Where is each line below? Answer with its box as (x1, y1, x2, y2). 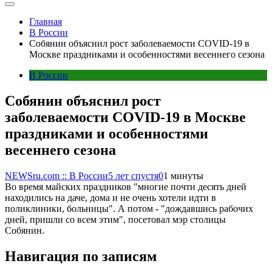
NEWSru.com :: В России (5, 170, 108, 181)
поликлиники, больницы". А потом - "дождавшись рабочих (5, 203, 253, 214)
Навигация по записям (5, 248, 157, 264)
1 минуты (163, 170, 203, 181)
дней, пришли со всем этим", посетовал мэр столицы (5, 214, 226, 225)
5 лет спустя (108, 170, 158, 181)
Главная (29, 16, 62, 27)
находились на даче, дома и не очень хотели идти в (5, 192, 216, 203)
